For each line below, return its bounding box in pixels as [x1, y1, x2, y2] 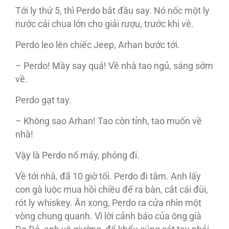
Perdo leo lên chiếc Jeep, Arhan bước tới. [15, 40, 180, 51]
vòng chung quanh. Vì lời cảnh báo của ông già [15, 211, 201, 222]
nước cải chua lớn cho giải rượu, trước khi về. [15, 19, 194, 30]
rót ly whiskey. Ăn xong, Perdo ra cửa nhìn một [15, 198, 201, 209]
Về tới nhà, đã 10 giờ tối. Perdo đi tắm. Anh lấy [15, 171, 201, 182]
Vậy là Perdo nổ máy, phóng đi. [15, 150, 140, 161]
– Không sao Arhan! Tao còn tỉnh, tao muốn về [15, 116, 202, 127]
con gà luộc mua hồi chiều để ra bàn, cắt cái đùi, [15, 185, 208, 195]
